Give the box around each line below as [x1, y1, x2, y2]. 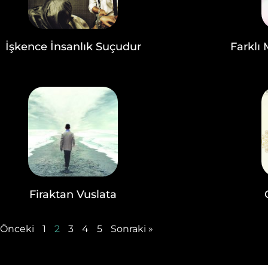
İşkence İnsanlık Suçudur [5, 40, 141, 53]
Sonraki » [111, 223, 153, 234]
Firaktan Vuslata [29, 188, 117, 201]
